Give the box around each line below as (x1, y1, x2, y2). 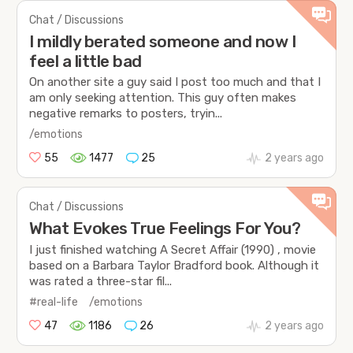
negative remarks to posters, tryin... (29, 106, 223, 121)
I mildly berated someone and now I (29, 31, 296, 51)
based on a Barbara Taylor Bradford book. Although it (29, 258, 320, 273)
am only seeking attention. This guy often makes (29, 90, 297, 105)
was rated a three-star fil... (29, 273, 173, 288)
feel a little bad (29, 50, 142, 71)
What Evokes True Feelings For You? (29, 218, 301, 239)
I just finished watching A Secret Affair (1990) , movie (29, 242, 317, 257)
